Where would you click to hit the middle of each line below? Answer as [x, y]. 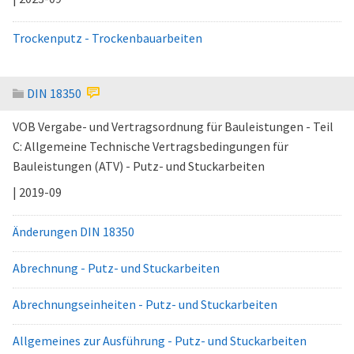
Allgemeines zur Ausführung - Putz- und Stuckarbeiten [160, 341]
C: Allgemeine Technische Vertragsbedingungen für [151, 146]
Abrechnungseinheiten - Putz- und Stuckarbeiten [145, 304]
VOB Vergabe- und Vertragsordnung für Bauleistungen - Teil [173, 126]
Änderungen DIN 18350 [73, 232]
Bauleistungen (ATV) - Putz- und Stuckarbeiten [139, 166]
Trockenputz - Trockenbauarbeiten [107, 38]
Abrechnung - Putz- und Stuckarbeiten [116, 268]
